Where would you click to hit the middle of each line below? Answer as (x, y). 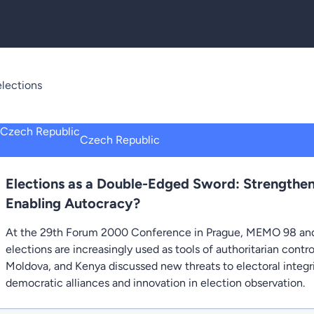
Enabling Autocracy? (73, 203)
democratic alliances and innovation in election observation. (155, 283)
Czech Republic (120, 140)
